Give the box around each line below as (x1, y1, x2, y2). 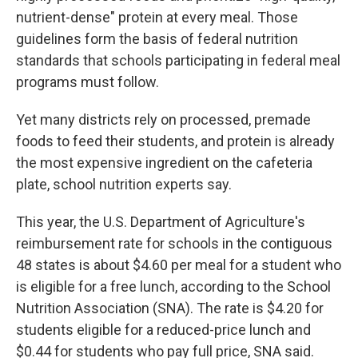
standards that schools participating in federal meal (16, 51, 340, 69)
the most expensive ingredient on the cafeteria (16, 153, 312, 171)
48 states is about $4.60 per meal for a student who (16, 256, 341, 273)
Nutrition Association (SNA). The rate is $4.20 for (16, 299, 324, 316)
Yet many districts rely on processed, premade (16, 110, 311, 128)
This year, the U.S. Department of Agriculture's (16, 213, 305, 230)
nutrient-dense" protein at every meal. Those (16, 8, 298, 26)
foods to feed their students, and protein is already (16, 132, 335, 149)
